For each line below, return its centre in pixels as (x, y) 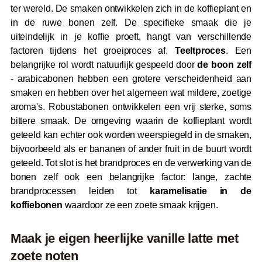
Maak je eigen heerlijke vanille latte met (125, 239)
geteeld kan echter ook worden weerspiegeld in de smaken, (131, 135)
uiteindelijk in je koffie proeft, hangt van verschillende (131, 37)
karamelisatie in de (201, 191)
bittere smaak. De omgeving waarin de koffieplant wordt (131, 121)
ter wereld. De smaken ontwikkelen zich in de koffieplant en (131, 9)
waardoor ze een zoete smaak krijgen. (140, 205)
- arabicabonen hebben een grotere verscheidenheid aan (131, 79)
